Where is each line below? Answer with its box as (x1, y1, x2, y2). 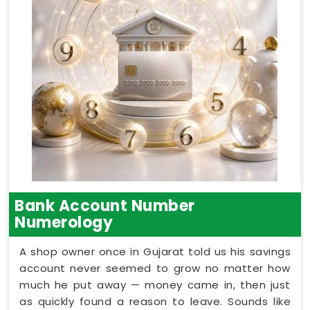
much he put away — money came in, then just (19, 277, 291, 292)
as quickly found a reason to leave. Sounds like (19, 293, 291, 309)
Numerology (15, 211, 113, 233)
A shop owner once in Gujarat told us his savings (19, 244, 291, 259)
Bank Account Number (15, 194, 195, 217)
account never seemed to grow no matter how (19, 260, 291, 275)
